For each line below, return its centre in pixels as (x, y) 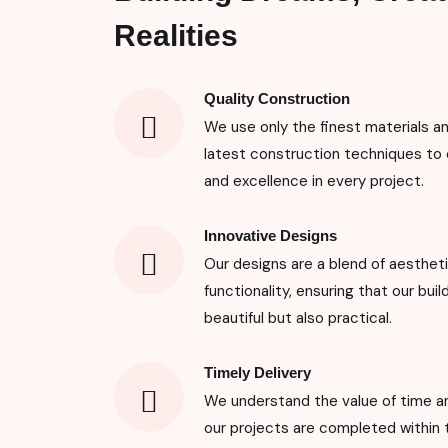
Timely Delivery (257, 373)
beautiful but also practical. (298, 318)
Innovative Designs (270, 236)
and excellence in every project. (314, 181)
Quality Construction (277, 99)
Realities (176, 36)
